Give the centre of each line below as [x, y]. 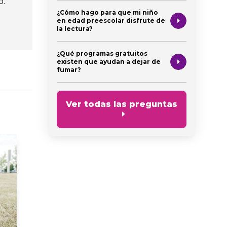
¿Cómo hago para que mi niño [107, 12]
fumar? [69, 69]
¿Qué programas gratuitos [102, 53]
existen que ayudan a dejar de [109, 61]
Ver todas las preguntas [122, 104]
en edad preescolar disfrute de [111, 20]
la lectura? [75, 28]
